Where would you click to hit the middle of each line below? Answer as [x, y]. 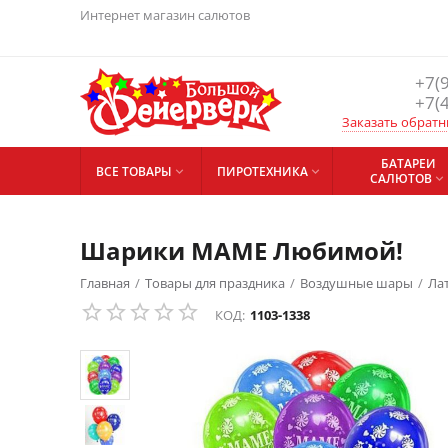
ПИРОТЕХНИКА [262, 171]
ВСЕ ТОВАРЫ [134, 171]
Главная [105, 283]
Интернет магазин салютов [166, 15]
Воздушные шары [356, 283]
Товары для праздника [215, 283]
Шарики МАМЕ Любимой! [241, 250]
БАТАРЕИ [408, 163]
